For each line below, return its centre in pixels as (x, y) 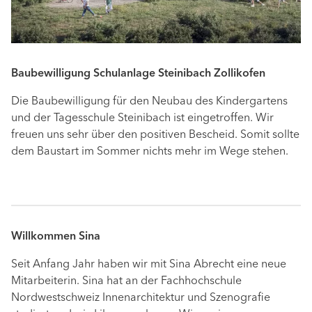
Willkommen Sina (56, 237)
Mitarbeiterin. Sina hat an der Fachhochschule (126, 282)
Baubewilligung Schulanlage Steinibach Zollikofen (138, 74)
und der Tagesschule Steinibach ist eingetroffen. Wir (142, 119)
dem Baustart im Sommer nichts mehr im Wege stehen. (150, 152)
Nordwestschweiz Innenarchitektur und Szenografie (141, 298)
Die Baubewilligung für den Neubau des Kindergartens (149, 102)
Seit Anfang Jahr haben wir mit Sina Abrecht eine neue (149, 265)
